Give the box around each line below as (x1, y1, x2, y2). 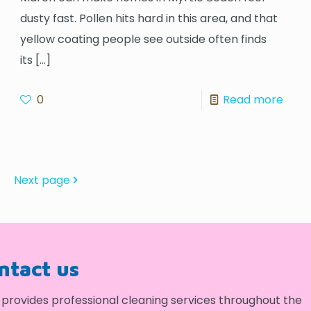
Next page (13, 171, 70, 188)
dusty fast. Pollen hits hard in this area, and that (20, 10, 278, 26)
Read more (222, 91, 283, 108)
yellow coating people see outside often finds (20, 31, 267, 47)
